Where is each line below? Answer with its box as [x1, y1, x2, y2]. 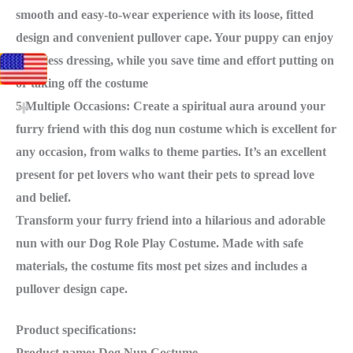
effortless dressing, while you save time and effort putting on [16, 54, 334, 68]
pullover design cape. [16, 282, 128, 296]
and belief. [16, 191, 71, 205]
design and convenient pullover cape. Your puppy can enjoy [16, 31, 333, 45]
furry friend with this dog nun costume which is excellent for [16, 122, 336, 136]
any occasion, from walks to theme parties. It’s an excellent [16, 145, 326, 159]
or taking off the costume [16, 76, 148, 91]
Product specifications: [16, 323, 136, 337]
